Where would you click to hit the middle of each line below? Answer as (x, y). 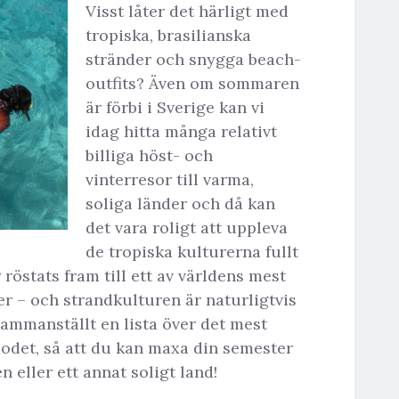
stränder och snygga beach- (193, 59)
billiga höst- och (149, 155)
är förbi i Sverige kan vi (175, 107)
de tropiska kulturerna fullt (192, 251)
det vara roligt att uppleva (187, 227)
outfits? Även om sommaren (192, 83)
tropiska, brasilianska (168, 35)
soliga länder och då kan (180, 203)
